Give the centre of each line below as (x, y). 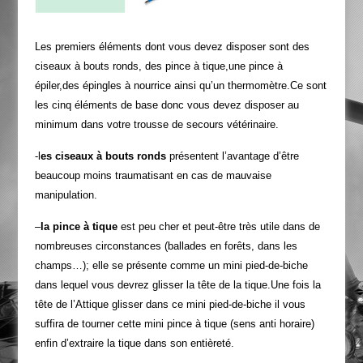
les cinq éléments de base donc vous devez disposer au (167, 105)
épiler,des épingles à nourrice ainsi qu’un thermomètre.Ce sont (180, 85)
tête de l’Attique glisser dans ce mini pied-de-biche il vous (170, 304)
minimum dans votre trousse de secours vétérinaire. (156, 124)
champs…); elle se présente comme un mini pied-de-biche (171, 265)
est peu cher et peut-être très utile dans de (218, 226)
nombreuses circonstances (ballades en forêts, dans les (166, 246)
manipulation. (66, 194)
